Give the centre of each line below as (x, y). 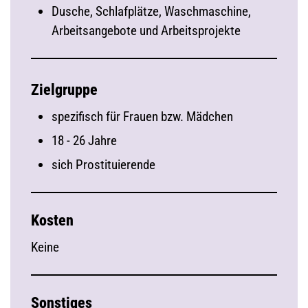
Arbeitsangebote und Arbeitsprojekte (146, 31)
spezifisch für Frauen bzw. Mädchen (142, 117)
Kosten (52, 220)
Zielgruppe (64, 90)
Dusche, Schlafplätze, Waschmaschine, (151, 11)
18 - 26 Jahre (84, 141)
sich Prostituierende (103, 165)
